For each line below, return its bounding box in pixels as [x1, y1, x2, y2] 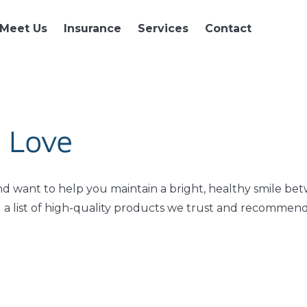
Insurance [64, 21, 121, 35]
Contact [205, 21, 251, 35]
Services [138, 21, 188, 35]
